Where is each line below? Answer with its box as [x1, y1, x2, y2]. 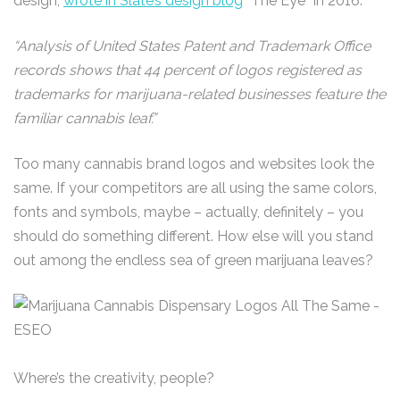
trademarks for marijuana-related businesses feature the [13, 86, 386, 103]
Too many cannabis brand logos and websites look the [13, 155, 374, 172]
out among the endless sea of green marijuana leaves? [13, 252, 373, 269]
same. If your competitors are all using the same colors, [13, 179, 377, 196]
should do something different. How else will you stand [13, 228, 373, 245]
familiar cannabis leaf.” [13, 110, 156, 127]
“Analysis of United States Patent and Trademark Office [13, 37, 371, 54]
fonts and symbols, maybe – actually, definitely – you [13, 204, 363, 221]
